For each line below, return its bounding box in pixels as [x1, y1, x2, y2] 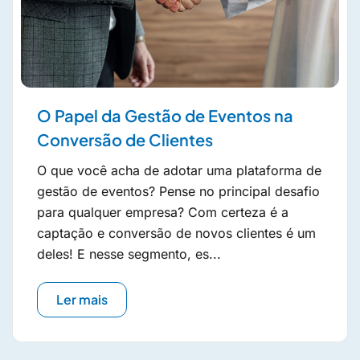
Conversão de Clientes [37, 129, 213, 150]
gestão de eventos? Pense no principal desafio [37, 183, 320, 200]
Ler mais [56, 291, 108, 309]
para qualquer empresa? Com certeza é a [37, 204, 288, 221]
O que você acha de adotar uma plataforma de [37, 162, 321, 179]
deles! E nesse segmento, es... [37, 246, 221, 263]
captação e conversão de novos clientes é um [37, 225, 316, 242]
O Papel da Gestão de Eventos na [37, 105, 293, 126]
